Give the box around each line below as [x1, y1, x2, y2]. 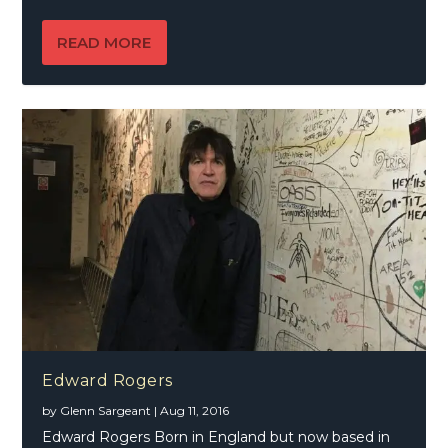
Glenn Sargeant [60, 403, 152, 419]
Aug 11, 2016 [160, 403, 230, 419]
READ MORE [57, 33, 152, 53]
